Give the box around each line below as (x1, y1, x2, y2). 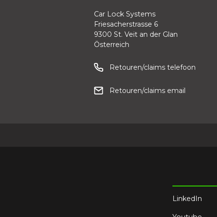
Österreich (94, 40, 129, 49)
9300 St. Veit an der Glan (94, 30, 178, 39)
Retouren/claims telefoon (109, 63, 196, 72)
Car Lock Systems (94, 10, 155, 19)
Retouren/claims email (109, 86, 186, 95)
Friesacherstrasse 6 (94, 20, 158, 29)
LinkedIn (172, 194, 202, 203)
